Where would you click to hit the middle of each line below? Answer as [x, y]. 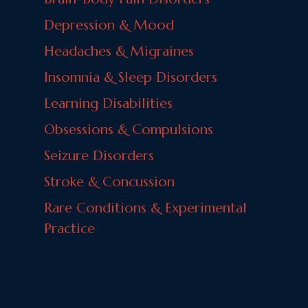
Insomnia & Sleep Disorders [131, 77]
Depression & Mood [109, 25]
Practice [69, 228]
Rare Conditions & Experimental [145, 208]
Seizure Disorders [99, 155]
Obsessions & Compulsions [129, 129]
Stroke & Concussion [109, 181]
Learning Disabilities [108, 103]
